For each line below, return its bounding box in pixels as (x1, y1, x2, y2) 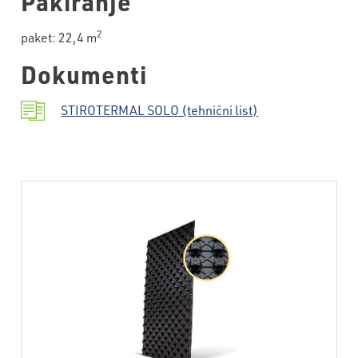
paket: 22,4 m (21, 29, 97, 46)
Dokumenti (21, 58, 148, 89)
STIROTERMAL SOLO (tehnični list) (61, 101, 259, 118)
